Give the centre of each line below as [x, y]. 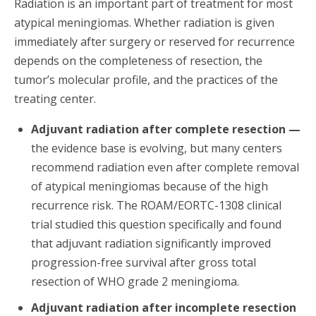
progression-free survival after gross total [144, 263]
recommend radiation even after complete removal [165, 168]
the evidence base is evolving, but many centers [157, 148]
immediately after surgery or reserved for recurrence [154, 42]
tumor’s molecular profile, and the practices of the [146, 80]
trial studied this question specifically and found [156, 225]
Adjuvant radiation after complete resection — [166, 129]
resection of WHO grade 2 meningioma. [135, 282]
